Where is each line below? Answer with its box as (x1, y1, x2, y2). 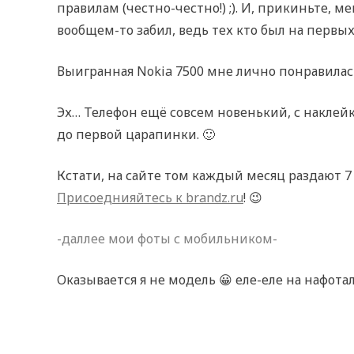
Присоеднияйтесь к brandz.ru (57, 189, 243, 206)
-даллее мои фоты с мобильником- (57, 230, 277, 247)
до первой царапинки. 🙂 (57, 126, 215, 143)
